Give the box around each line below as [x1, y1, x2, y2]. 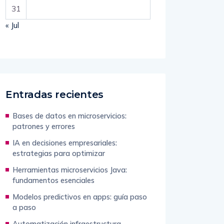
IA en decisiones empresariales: [12, 138, 117, 147]
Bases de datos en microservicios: [12, 111, 126, 120]
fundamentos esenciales [12, 175, 94, 185]
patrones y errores [12, 121, 75, 131]
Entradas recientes [5, 88, 103, 100]
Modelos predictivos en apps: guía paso [12, 192, 147, 201]
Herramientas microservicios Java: [12, 165, 127, 174]
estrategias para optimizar [12, 148, 105, 158]
